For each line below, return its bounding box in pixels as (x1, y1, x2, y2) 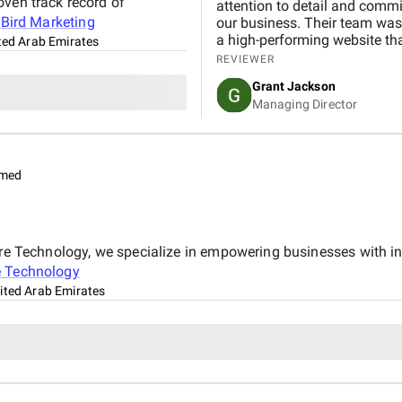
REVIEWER (215, 52, 275, 66)
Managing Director (251, 96, 358, 111)
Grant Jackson (251, 78, 336, 93)
